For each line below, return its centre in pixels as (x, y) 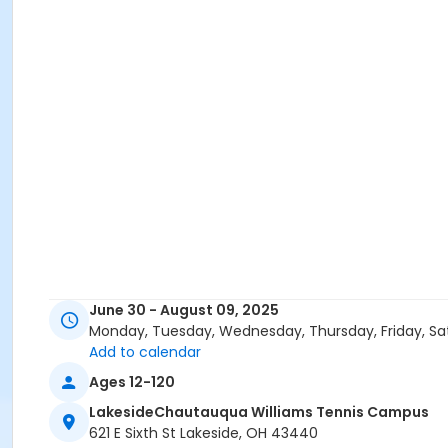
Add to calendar (145, 352)
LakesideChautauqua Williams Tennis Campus (259, 412)
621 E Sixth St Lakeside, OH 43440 (203, 433)
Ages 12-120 (132, 381)
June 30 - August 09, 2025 (184, 310)
